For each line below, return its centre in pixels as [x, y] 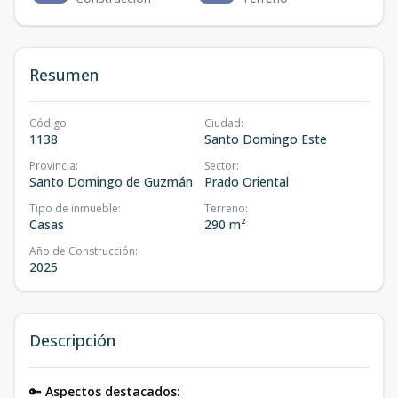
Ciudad [223, 123]
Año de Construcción [82, 251]
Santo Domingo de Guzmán [111, 182]
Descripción [72, 340]
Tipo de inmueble [74, 208]
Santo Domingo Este [266, 139]
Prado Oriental [247, 182]
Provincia [52, 166]
